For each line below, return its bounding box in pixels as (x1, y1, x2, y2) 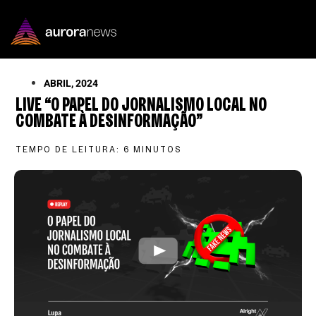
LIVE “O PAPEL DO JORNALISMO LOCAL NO (16, 94, 267, 114)
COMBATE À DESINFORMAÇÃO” (16, 110, 203, 130)
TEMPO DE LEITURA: (16, 144, 121, 154)
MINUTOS (133, 144, 183, 154)
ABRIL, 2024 (44, 75, 99, 91)
